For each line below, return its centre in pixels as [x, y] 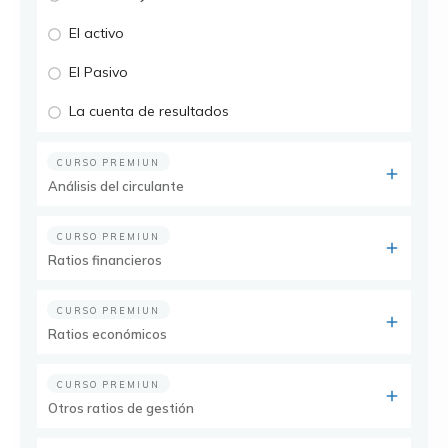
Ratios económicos [107, 334]
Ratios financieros [105, 260]
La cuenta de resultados [149, 111]
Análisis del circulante [116, 186]
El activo [96, 33]
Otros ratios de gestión [121, 408]
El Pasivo [98, 72]
